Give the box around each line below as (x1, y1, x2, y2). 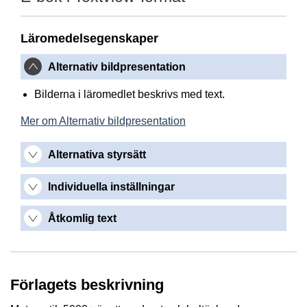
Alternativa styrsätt (48, 149, 146, 161)
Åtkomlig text (48, 212, 116, 225)
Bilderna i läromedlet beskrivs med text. (34, 88, 225, 101)
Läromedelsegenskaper (21, 31, 158, 45)
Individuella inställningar (48, 180, 175, 193)
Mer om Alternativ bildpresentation (21, 115, 186, 127)
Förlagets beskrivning (10, 275, 164, 293)
